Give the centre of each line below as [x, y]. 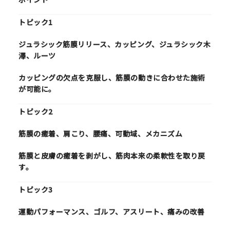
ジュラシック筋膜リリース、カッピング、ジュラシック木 [115, 44]
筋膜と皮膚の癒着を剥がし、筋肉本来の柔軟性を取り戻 [112, 156]
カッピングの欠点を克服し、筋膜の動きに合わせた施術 [112, 78]
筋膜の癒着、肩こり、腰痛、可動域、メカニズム [101, 134]
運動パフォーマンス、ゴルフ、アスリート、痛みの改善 [112, 212]
